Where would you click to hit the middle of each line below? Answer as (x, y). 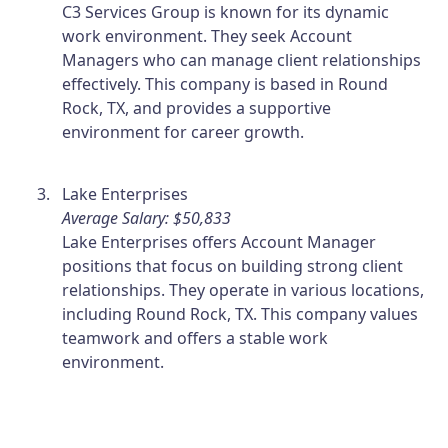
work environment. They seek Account (207, 35)
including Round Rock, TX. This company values (240, 313)
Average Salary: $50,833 (147, 217)
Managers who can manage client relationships (242, 59)
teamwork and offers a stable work (195, 337)
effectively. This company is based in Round (225, 83)
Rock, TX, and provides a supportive (197, 107)
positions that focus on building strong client (233, 265)
